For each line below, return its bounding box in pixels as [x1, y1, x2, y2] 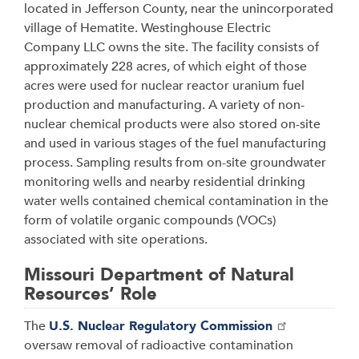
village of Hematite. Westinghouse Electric [24, 19, 271, 37]
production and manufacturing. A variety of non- [24, 96, 305, 114]
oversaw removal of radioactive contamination [24, 337, 293, 354]
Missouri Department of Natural [24, 263, 294, 287]
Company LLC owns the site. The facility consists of [24, 38, 319, 56]
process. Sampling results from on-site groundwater [24, 154, 326, 171]
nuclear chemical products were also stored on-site [24, 115, 321, 133]
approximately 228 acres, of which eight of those [24, 58, 307, 75]
